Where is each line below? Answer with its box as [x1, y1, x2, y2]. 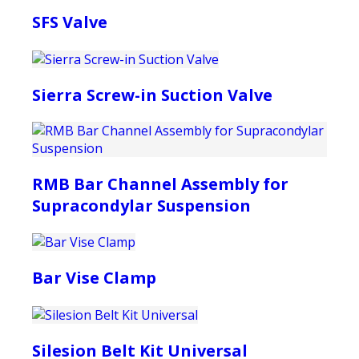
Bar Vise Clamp [32, 267, 156, 289]
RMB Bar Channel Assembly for [32, 172, 288, 195]
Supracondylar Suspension [32, 194, 251, 216]
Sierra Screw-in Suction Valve [32, 83, 272, 106]
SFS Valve [32, 10, 107, 33]
